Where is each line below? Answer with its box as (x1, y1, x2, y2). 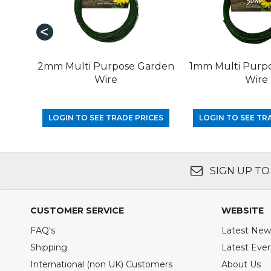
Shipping (30, 241, 67, 253)
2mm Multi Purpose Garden (37, 60, 174, 72)
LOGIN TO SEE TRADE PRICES (48, 113, 163, 122)
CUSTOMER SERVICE (30, 204, 124, 216)
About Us (221, 258, 261, 270)
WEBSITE (221, 204, 264, 216)
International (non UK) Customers (30, 258, 172, 270)
